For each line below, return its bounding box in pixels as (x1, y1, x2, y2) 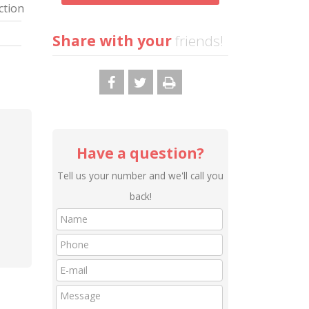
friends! (172, 31, 223, 50)
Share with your (52, 31, 172, 50)
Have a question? (77, 143, 204, 163)
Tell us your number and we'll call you (57, 169, 223, 182)
